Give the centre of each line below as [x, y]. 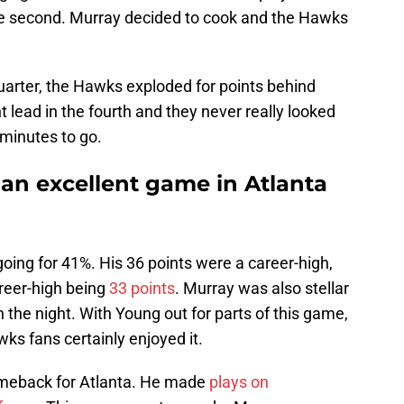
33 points [142, 289]
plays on [239, 382]
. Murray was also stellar [262, 289]
